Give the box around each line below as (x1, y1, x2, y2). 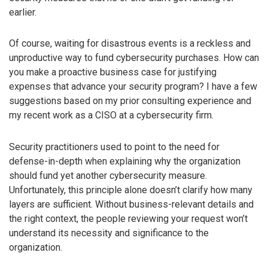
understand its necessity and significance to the (9, 227, 209, 239)
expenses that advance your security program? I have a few (9, 81, 257, 93)
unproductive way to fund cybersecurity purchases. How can (9, 52, 259, 64)
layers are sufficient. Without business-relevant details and (9, 199, 254, 211)
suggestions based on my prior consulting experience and (9, 95, 251, 107)
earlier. (9, 6, 36, 18)
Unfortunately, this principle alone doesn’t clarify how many (9, 184, 252, 196)
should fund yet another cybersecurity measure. (9, 170, 207, 182)
